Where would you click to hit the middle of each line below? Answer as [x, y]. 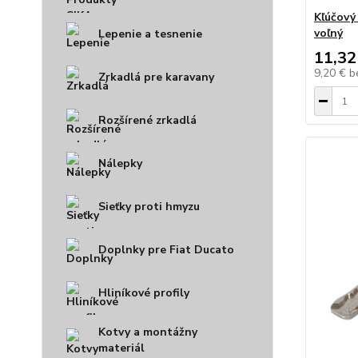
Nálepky [120, 163]
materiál [121, 348]
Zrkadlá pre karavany [156, 77]
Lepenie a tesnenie [150, 34]
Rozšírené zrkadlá [147, 120]
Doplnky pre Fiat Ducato [166, 250]
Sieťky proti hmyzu [149, 207]
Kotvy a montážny [148, 332]
